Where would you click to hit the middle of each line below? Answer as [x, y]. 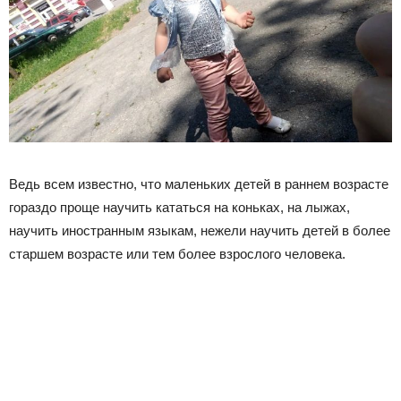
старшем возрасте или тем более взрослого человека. [177, 254]
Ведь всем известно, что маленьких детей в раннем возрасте [199, 184]
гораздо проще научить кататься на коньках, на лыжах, [179, 208]
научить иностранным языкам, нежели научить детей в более [200, 231]
